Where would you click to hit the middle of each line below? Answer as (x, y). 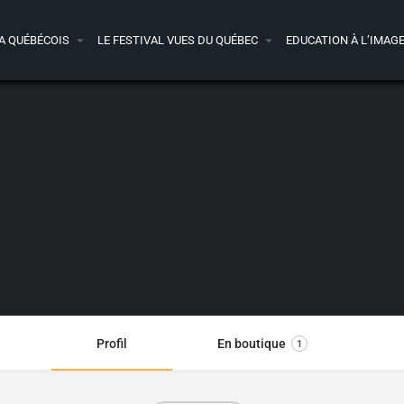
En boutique (252, 344)
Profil (112, 344)
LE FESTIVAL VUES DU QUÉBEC (178, 40)
